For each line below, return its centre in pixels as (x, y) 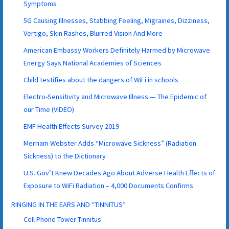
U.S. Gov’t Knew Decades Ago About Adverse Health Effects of (120, 173)
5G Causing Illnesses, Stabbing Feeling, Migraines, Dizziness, (117, 20)
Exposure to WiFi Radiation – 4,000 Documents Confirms (109, 185)
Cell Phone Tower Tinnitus (63, 219)
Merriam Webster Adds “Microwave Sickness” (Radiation (110, 143)
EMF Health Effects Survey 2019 (72, 126)
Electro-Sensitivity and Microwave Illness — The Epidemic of (115, 96)
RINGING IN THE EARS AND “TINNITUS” (69, 204)
